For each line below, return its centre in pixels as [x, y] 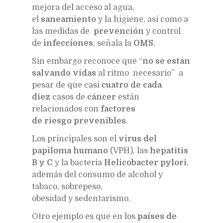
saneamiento [68, 19]
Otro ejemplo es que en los [85, 216]
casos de [69, 97]
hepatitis [169, 151]
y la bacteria [78, 163]
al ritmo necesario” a [140, 73]
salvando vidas [64, 73]
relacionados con [66, 109]
